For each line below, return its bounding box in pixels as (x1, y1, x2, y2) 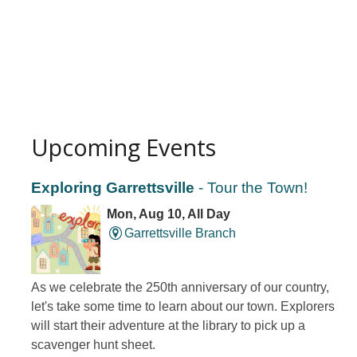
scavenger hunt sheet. (31, 338, 155, 352)
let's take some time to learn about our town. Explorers (31, 300, 335, 314)
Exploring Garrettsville (31, 179, 194, 197)
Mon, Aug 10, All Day (106, 207, 230, 222)
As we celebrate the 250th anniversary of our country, (31, 280, 329, 295)
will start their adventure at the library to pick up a (31, 319, 305, 333)
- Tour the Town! (194, 179, 308, 197)
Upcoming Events (31, 131, 216, 163)
